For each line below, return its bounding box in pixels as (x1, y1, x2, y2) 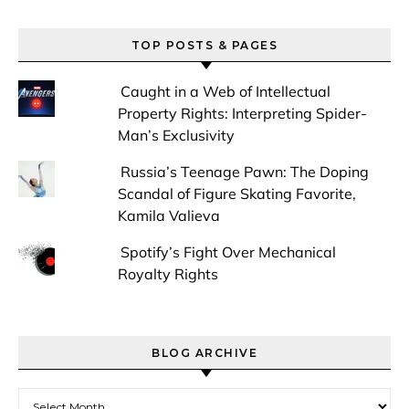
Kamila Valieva (117, 206, 220, 225)
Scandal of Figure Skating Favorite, (117, 184, 356, 204)
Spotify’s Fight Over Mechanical (120, 243, 336, 262)
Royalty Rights (117, 265, 218, 284)
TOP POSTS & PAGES (131, 38, 278, 53)
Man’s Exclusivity (117, 126, 235, 145)
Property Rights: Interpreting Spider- (117, 104, 367, 123)
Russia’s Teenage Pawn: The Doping (120, 163, 369, 182)
